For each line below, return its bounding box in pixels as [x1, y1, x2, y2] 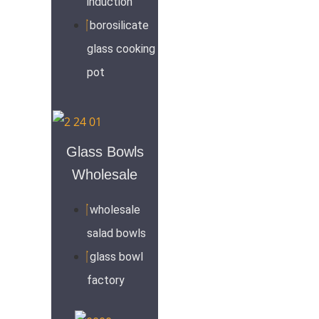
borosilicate [90, 18, 149, 32]
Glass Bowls [66, 144, 144, 160]
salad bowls [87, 226, 146, 241]
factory [87, 273, 125, 288]
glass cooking [87, 41, 155, 56]
